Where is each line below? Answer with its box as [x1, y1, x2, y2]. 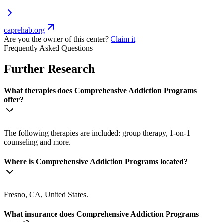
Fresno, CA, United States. [4, 190, 88, 199]
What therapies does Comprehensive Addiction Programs [4, 86, 197, 95]
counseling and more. [4, 137, 71, 146]
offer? [4, 95, 24, 104]
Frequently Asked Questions [4, 44, 93, 53]
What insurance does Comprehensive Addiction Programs [4, 210, 199, 219]
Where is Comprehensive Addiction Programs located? [4, 157, 188, 166]
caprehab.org [4, 26, 45, 35]
